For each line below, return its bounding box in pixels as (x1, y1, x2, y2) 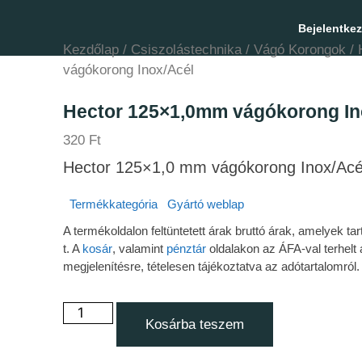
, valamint (112, 241, 166, 255)
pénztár (166, 241, 206, 255)
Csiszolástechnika (131, 42, 242, 57)
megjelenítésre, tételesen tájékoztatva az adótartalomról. (63, 259, 360, 273)
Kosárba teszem (145, 317, 244, 332)
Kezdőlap (63, 42, 119, 57)
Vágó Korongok (254, 42, 346, 57)
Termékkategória (69, 196, 158, 211)
